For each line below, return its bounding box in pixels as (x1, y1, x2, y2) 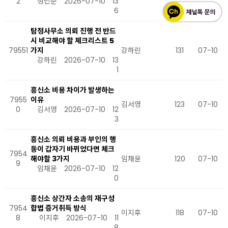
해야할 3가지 (31, 154, 70, 164)
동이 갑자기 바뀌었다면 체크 (31, 144, 115, 154)
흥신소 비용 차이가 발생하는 (31, 85, 115, 95)
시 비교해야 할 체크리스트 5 (31, 36, 114, 46)
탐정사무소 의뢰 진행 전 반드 (31, 26, 116, 36)
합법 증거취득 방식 (31, 203, 87, 213)
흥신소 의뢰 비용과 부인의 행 (31, 134, 116, 145)
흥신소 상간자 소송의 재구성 (31, 193, 115, 204)
